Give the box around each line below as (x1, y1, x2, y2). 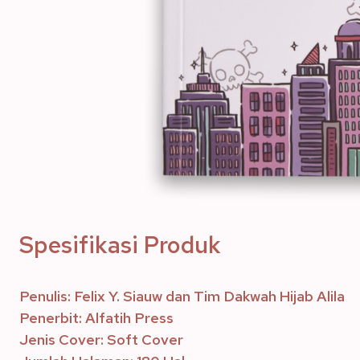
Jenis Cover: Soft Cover (19, 330, 183, 349)
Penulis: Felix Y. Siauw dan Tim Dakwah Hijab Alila (19, 287, 345, 305)
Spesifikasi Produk (19, 229, 221, 260)
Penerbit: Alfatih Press (19, 309, 174, 327)
